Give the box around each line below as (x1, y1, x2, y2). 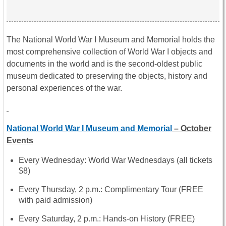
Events (7, 136, 33, 145)
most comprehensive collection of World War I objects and (7, 47, 212, 56)
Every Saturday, (19, 214, 77, 223)
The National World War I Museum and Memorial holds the (7, 35, 215, 44)
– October (172, 124, 211, 133)
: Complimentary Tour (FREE (100, 185, 203, 194)
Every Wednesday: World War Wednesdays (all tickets (19, 155, 212, 164)
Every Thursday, (19, 185, 79, 194)
